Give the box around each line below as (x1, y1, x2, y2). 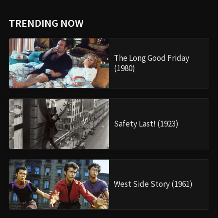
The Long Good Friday (114, 52, 189, 63)
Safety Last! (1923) (114, 118, 179, 129)
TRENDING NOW (9, 16, 84, 30)
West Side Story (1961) (114, 179, 193, 190)
